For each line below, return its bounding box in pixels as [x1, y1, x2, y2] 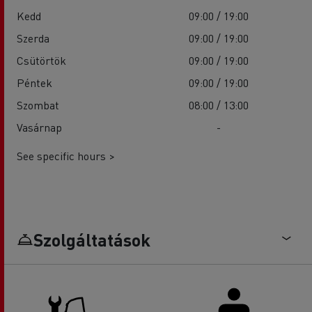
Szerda [17, 31, 49, 46]
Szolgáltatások [33, 228, 150, 251]
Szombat [17, 97, 59, 113]
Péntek [17, 75, 52, 91]
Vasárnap [17, 120, 62, 135]
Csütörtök [17, 53, 66, 68]
